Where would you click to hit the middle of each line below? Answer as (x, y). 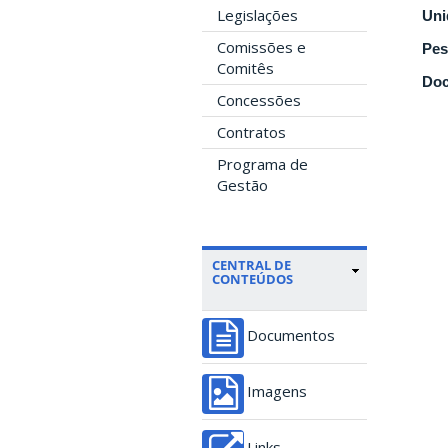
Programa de (262, 164)
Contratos (251, 132)
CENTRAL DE (251, 265)
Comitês (245, 68)
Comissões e (261, 47)
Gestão (242, 185)
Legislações (257, 15)
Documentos (291, 335)
